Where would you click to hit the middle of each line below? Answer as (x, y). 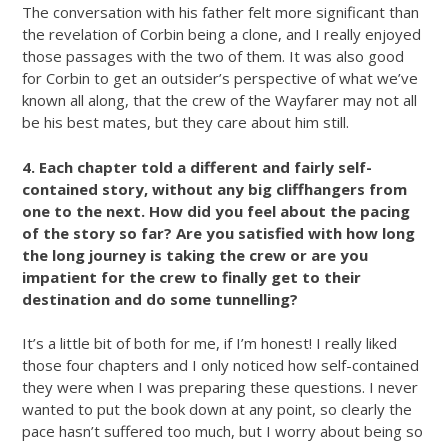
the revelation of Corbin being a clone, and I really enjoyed (221, 34)
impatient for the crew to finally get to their (191, 276)
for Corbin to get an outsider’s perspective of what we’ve (220, 78)
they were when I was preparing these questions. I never (220, 387)
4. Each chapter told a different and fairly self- (197, 166)
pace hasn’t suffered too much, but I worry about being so (222, 431)
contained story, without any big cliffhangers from (214, 188)
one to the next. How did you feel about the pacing (216, 210)
